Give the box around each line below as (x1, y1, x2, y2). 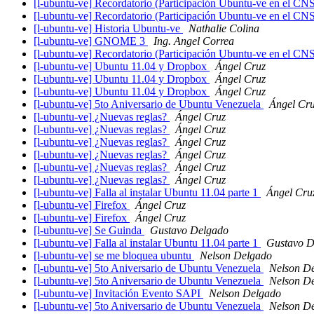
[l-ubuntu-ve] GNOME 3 (34, 35, 148, 48)
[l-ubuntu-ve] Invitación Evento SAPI (34, 287, 203, 300)
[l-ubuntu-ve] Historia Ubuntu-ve (34, 22, 183, 35)
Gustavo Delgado (150, 224, 228, 237)
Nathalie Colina (189, 22, 259, 35)
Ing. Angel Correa (153, 35, 234, 48)
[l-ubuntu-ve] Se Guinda (34, 224, 144, 237)
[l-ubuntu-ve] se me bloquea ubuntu (34, 250, 194, 262)
